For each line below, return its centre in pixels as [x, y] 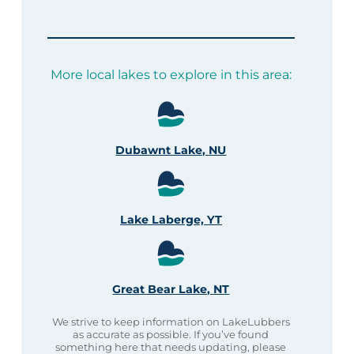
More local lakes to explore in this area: [171, 74]
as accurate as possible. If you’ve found [171, 334]
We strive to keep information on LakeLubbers [171, 321]
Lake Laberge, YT [171, 219]
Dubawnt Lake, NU [171, 150]
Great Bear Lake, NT [171, 289]
